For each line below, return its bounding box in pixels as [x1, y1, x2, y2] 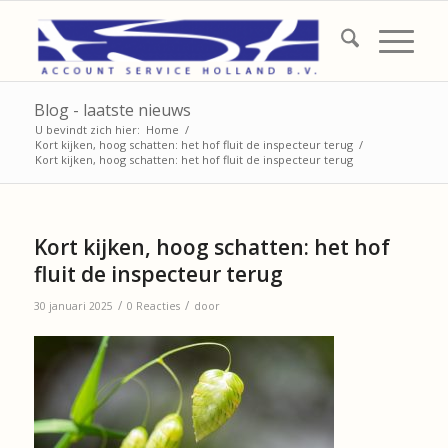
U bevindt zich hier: [34, 122, 140, 137]
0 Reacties [126, 299, 180, 313]
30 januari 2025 [33, 299, 113, 313]
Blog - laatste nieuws [33, 99, 191, 121]
